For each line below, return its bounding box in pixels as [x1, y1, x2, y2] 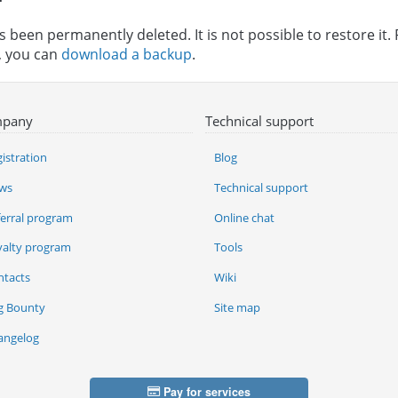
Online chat [213, 209, 275, 226]
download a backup [61, 44, 192, 64]
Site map [213, 298, 260, 315]
